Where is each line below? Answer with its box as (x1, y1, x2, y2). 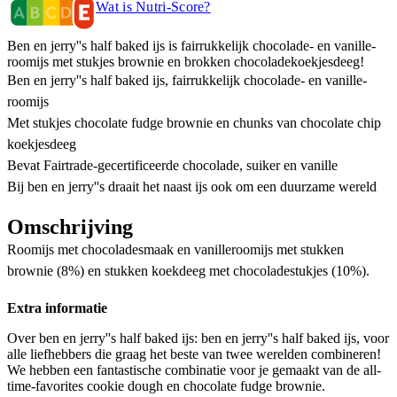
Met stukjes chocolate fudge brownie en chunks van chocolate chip (7, 114, 381, 130)
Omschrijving (7, 214, 133, 238)
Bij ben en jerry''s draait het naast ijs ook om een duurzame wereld (7, 178, 377, 194)
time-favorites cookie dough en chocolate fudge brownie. (7, 378, 325, 394)
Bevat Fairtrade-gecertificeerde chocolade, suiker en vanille (7, 157, 338, 173)
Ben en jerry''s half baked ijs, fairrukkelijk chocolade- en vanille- (7, 72, 367, 88)
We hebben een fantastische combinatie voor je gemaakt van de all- (7, 362, 381, 378)
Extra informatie (7, 300, 107, 316)
